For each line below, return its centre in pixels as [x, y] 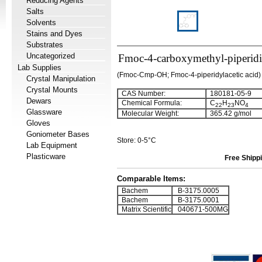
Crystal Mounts [52, 90]
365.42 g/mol [229, 113]
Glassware [44, 112]
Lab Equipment [52, 145]
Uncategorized [51, 56]
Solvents [41, 23]
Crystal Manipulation [61, 79]
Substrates [45, 45]
